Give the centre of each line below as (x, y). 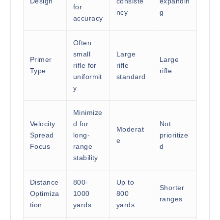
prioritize (174, 135)
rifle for (85, 66)
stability (85, 158)
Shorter (172, 188)
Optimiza (44, 194)
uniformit (87, 77)
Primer (41, 60)
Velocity (42, 124)
